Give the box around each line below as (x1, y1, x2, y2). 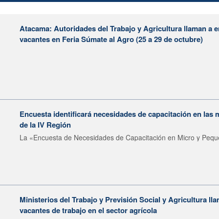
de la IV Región (20, 119, 71, 130)
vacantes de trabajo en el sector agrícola (20, 204, 157, 216)
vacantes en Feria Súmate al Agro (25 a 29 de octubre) (20, 33, 203, 44)
